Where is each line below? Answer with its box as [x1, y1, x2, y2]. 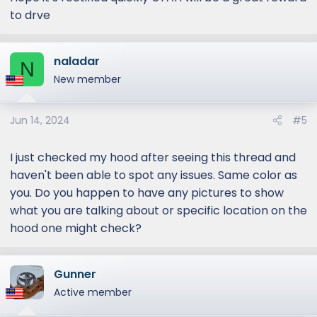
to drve [10, 7, 50, 23]
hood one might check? [10, 220, 142, 236]
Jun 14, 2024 [10, 113, 70, 127]
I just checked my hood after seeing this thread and [10, 149, 296, 166]
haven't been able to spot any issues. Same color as [10, 167, 297, 183]
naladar [54, 53, 100, 69]
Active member [54, 285, 132, 299]
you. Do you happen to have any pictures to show [10, 185, 284, 201]
